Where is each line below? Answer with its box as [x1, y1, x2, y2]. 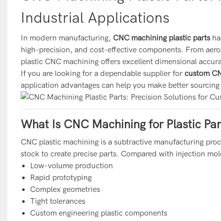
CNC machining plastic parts [112, 33, 210, 42]
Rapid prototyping [30, 173, 92, 182]
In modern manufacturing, [20, 33, 113, 42]
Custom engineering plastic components [30, 208, 168, 218]
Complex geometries [30, 184, 101, 194]
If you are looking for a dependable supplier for [20, 69, 184, 78]
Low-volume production [30, 161, 113, 170]
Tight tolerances [30, 196, 86, 206]
